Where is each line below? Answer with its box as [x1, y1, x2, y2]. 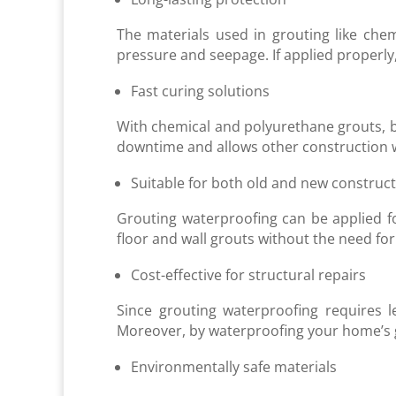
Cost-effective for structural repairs [131, 264, 366, 285]
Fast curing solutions [131, 80, 270, 101]
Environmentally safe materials [131, 356, 337, 377]
